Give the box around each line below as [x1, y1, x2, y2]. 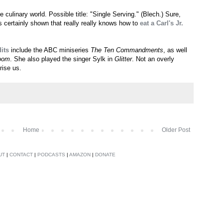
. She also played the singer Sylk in [10, 55, 114, 63]
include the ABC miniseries [9, 46, 91, 54]
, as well [163, 46, 187, 54]
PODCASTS [37, 151, 65, 157]
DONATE [95, 151, 115, 157]
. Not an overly [132, 55, 174, 63]
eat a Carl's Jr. [140, 19, 183, 27]
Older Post [162, 126, 190, 133]
